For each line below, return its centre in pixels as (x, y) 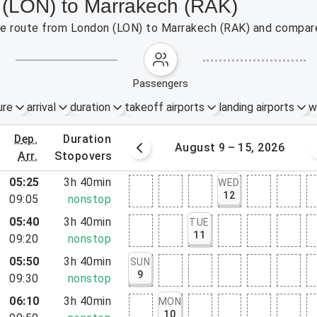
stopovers (87, 156)
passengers (164, 83)
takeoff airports (164, 107)
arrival (41, 107)
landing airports (256, 107)
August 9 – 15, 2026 (230, 148)
